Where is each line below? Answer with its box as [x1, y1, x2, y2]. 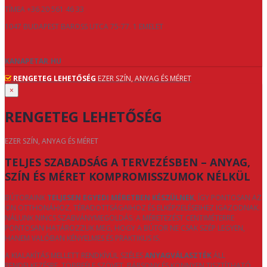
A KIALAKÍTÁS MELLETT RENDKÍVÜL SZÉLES [5, 250, 145, 261]
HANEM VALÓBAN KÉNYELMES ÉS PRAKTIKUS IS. [5, 233, 160, 244]
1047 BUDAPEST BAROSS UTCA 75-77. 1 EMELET [5, 21, 163, 32]
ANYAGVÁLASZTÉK [145, 250, 212, 261]
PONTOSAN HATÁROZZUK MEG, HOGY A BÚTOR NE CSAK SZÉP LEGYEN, [5, 223, 245, 234]
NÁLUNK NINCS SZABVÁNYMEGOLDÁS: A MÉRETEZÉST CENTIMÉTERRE [5, 213, 234, 223]
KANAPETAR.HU [5, 56, 61, 67]
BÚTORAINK [5, 193, 47, 203]
